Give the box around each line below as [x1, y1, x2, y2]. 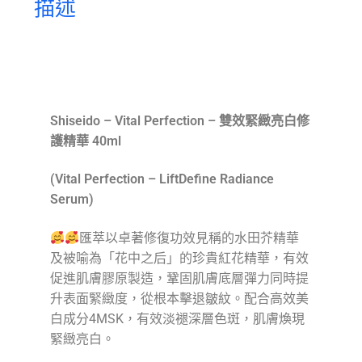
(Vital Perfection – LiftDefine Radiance [49, 171, 274, 187]
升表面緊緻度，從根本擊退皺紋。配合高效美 [49, 290, 309, 306]
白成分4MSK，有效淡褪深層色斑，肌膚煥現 [49, 310, 305, 326]
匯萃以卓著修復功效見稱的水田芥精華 [79, 229, 300, 246]
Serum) [49, 192, 94, 208]
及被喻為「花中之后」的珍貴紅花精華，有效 [49, 250, 309, 266]
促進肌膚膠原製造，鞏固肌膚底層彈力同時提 [49, 270, 309, 286]
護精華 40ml [49, 133, 121, 149]
